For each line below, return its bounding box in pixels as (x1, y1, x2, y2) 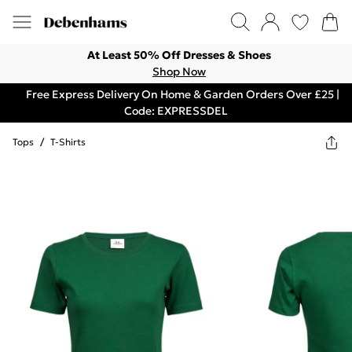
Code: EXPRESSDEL (124, 104, 228, 118)
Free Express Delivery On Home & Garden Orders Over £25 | (25, 87, 339, 101)
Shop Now (152, 64, 206, 79)
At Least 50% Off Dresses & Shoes (87, 48, 271, 62)
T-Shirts (50, 136, 86, 148)
